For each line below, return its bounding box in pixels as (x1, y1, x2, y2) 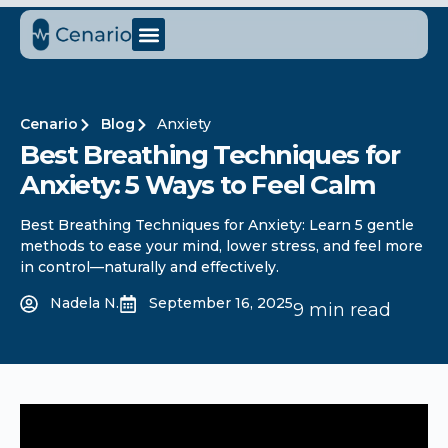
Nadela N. (50, 294, 119, 312)
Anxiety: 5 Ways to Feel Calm (20, 169, 376, 201)
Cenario (20, 115, 78, 133)
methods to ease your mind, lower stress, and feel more (20, 237, 423, 255)
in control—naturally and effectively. (20, 258, 279, 276)
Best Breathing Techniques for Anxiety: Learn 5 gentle (20, 216, 414, 234)
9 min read (293, 298, 391, 321)
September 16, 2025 (149, 294, 293, 312)
